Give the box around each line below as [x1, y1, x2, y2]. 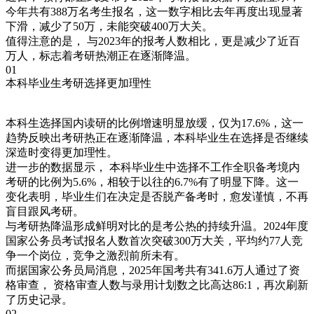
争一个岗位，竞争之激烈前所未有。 [6, 250, 185, 262]
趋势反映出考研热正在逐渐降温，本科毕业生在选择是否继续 [6, 132, 308, 144]
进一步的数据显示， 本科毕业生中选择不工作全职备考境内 [6, 161, 300, 174]
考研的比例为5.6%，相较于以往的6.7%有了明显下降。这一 [6, 176, 299, 189]
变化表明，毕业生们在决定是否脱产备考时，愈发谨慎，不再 [6, 191, 308, 203]
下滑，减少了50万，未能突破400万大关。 [6, 20, 213, 33]
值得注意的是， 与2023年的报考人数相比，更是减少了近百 [6, 35, 300, 48]
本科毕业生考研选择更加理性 [6, 77, 151, 90]
